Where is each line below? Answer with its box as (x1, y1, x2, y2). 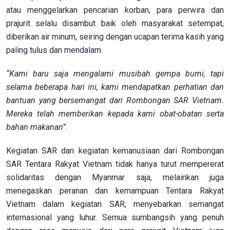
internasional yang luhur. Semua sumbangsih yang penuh (6, 212, 224, 222)
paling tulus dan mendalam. (6, 45, 103, 55)
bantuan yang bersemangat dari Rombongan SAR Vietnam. (6, 95, 224, 105)
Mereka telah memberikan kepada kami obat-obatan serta (6, 108, 224, 119)
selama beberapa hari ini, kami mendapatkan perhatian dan (6, 82, 224, 92)
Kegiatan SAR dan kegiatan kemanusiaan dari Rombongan (6, 145, 224, 156)
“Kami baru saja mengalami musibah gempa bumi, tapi (6, 68, 224, 79)
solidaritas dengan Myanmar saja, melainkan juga (6, 172, 224, 182)
